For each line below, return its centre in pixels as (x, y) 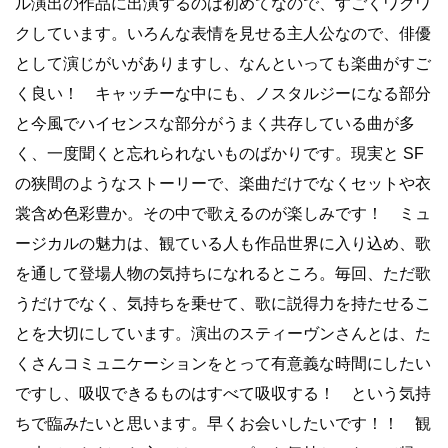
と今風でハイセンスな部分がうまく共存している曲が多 (215, 123)
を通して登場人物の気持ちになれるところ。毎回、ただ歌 (223, 273)
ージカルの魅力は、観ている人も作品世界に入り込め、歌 (223, 243)
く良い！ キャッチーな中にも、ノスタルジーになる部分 (223, 93)
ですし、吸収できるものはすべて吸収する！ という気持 (223, 393)
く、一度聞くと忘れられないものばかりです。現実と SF (219, 153)
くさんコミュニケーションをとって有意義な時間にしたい (223, 363)
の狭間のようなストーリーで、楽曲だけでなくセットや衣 (223, 183)
